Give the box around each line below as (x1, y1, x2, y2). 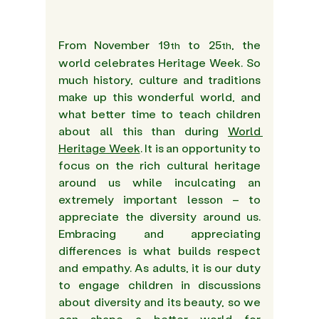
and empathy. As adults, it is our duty (58, 260, 261, 276)
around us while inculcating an (58, 174, 261, 190)
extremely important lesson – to (58, 192, 261, 207)
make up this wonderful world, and (58, 89, 261, 105)
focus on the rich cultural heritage (58, 157, 261, 173)
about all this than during (58, 123, 228, 139)
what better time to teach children (58, 106, 261, 122)
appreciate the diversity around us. (58, 209, 261, 224)
